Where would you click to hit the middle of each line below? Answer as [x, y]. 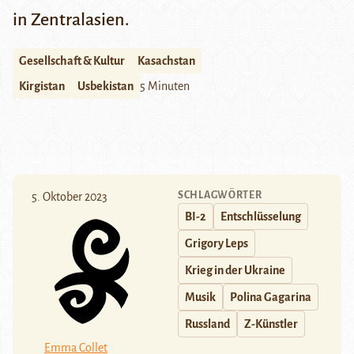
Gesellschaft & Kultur [72, 61]
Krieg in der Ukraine [235, 271]
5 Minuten [165, 87]
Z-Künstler [271, 324]
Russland [207, 324]
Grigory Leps [217, 244]
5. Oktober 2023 [70, 197]
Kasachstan [166, 61]
